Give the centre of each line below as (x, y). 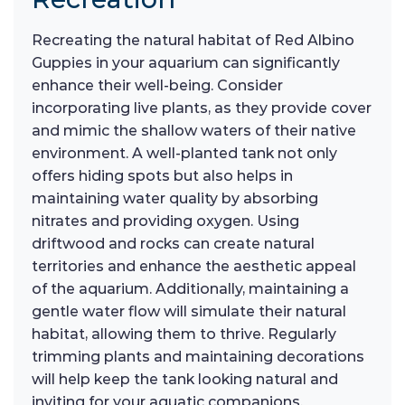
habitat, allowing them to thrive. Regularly (184, 334)
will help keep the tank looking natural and (185, 380)
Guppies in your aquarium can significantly (186, 63)
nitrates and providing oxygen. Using (165, 221)
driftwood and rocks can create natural (173, 244)
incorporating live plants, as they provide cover (202, 108)
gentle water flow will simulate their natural (189, 312)
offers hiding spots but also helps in (162, 176)
